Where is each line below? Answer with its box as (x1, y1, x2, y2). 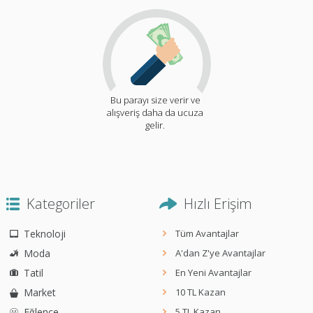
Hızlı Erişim (184, 194, 253, 214)
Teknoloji (23, 227, 66, 241)
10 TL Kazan (175, 286, 226, 299)
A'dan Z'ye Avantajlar (175, 247, 266, 260)
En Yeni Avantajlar (175, 266, 252, 279)
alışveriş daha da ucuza (107, 106, 203, 119)
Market (23, 286, 56, 300)
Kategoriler (26, 194, 95, 214)
